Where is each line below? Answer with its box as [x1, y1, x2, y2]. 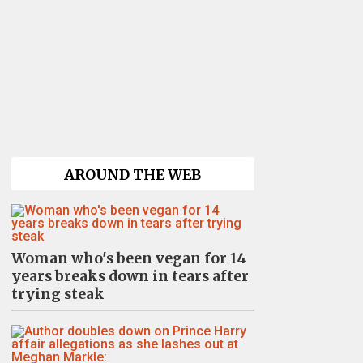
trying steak [11, 285, 105, 303]
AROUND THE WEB [64, 166, 201, 184]
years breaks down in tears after [11, 267, 249, 285]
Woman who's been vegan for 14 [11, 250, 246, 267]
